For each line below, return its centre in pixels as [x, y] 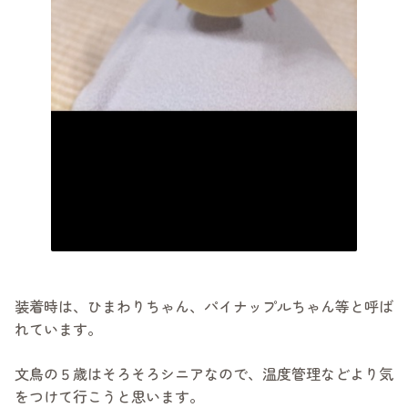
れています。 [58, 329]
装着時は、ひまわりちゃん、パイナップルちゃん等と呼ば [204, 306]
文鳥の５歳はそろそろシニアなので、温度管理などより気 [204, 374]
